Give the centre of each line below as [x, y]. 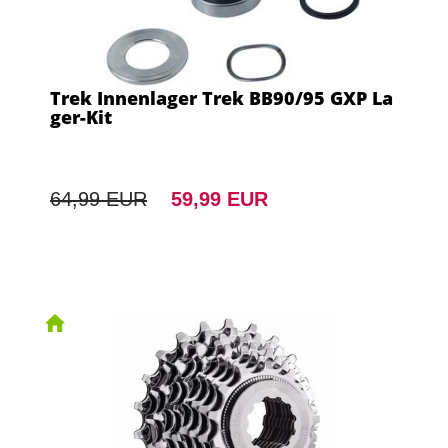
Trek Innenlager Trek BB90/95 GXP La [221, 97]
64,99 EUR [98, 198]
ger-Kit [81, 116]
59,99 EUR [219, 198]
